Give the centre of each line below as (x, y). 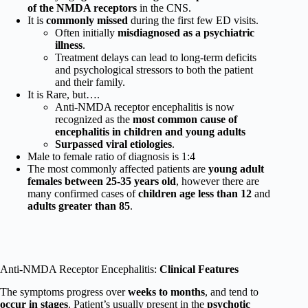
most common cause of (185, 119)
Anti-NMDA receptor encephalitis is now (145, 107)
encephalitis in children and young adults (150, 131)
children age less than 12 (196, 193)
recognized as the (94, 119)
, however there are (218, 181)
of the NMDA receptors (84, 8)
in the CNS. (165, 8)
